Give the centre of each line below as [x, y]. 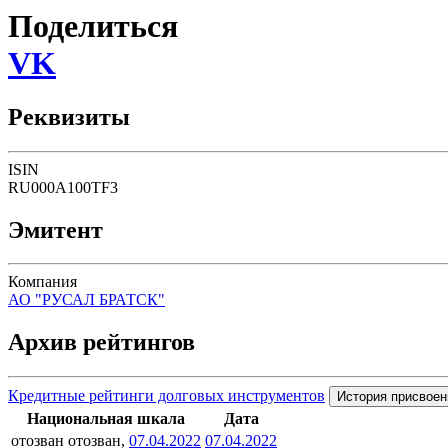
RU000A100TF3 [63, 187]
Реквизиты [69, 116]
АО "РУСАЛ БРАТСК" [86, 300]
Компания [42, 282]
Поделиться [93, 26]
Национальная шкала [106, 419]
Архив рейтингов [101, 342]
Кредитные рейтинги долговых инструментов [166, 396]
